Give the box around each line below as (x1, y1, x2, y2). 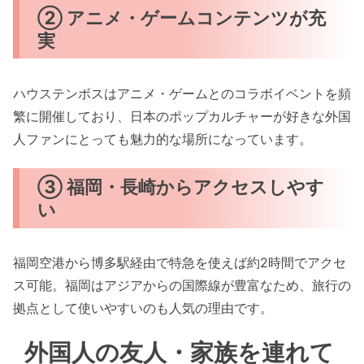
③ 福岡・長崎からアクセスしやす (37, 175, 325, 198)
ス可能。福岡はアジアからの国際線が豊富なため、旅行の (13, 277, 351, 294)
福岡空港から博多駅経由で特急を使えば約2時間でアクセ (13, 254, 346, 271)
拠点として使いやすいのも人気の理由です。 (13, 300, 273, 317)
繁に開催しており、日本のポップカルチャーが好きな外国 (13, 107, 351, 124)
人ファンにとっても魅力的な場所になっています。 (13, 130, 312, 147)
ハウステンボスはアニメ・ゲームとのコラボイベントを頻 (13, 84, 351, 102)
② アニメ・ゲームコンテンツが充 (37, 6, 327, 28)
